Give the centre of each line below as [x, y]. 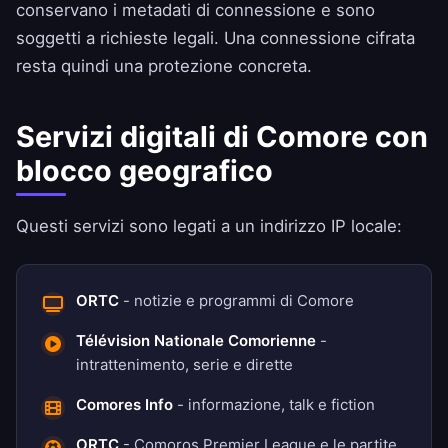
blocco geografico [144, 171]
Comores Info [124, 405]
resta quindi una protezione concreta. [164, 66]
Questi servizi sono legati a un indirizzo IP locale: [209, 226]
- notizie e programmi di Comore [236, 301]
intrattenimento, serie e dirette [184, 365]
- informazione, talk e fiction [274, 405]
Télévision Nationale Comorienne [196, 341]
